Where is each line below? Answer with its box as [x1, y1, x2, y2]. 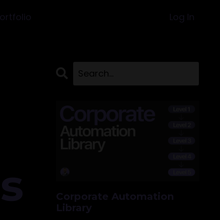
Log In [169, 10, 194, 23]
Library [55, 202, 92, 214]
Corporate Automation [55, 191, 174, 203]
